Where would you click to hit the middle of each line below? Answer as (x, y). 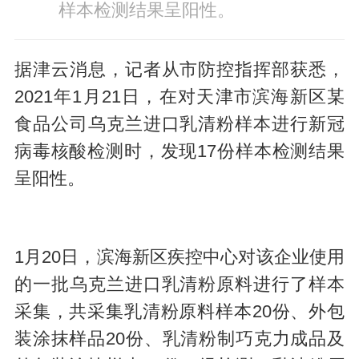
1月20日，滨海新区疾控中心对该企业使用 (179, 257)
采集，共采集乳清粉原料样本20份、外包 (179, 311)
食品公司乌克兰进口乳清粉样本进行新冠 (179, 125)
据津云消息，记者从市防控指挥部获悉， (179, 70)
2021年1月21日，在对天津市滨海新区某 (179, 97)
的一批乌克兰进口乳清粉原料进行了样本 (179, 284)
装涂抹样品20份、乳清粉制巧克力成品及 (179, 339)
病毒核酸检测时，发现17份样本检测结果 (179, 152)
